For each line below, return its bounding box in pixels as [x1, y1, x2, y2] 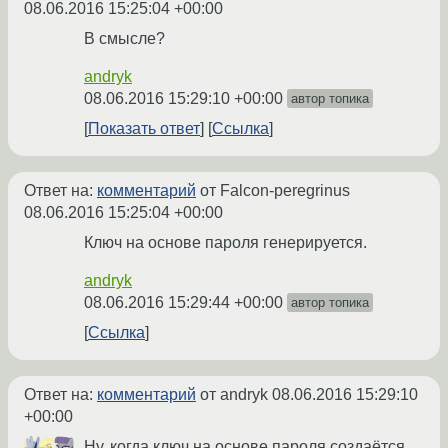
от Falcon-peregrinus [196, 182, 350, 200]
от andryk [196, 386, 272, 404]
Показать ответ [88, 120, 200, 138]
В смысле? [84, 30, 165, 48]
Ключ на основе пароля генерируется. [84, 234, 367, 252]
